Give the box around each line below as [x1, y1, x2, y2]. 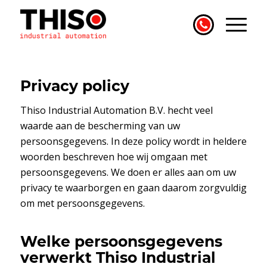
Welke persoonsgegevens [20, 232, 222, 250]
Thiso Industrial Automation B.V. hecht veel [20, 104, 213, 117]
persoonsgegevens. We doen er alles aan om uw [20, 166, 236, 179]
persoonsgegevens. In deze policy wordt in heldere [20, 135, 247, 148]
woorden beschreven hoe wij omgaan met [20, 150, 207, 163]
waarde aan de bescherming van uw [20, 119, 180, 132]
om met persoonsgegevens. [20, 197, 145, 210]
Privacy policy [20, 77, 129, 95]
